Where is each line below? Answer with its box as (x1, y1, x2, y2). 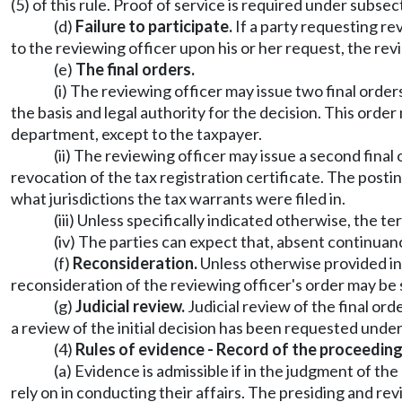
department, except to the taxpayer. (11, 124, 262, 144)
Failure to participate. (75, 16, 232, 36)
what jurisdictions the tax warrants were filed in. (11, 188, 345, 208)
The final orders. (75, 59, 195, 79)
